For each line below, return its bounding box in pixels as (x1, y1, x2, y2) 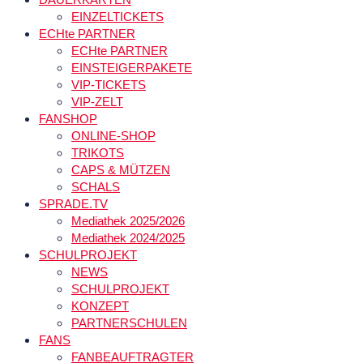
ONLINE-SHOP (71, 129, 156, 143)
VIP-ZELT (71, 95, 123, 109)
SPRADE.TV (39, 197, 108, 211)
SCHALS (71, 180, 120, 194)
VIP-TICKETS (71, 78, 146, 92)
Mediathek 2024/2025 (71, 231, 185, 246)
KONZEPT (71, 299, 129, 314)
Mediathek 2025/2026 (71, 214, 185, 228)
